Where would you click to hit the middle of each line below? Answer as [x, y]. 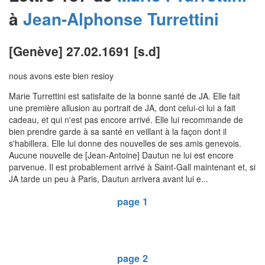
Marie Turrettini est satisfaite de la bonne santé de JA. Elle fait [125, 96]
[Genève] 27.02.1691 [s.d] [85, 51]
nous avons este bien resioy [61, 76]
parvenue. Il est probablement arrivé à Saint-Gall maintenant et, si [132, 167]
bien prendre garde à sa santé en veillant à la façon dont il [118, 132]
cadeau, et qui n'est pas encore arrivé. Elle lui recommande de [126, 120]
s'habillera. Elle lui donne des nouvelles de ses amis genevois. [125, 143]
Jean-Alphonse [83, 19]
